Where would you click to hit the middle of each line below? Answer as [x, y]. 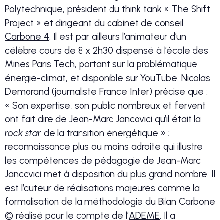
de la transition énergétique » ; [106, 133]
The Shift [191, 9]
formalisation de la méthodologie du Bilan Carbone [110, 202]
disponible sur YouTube [130, 78]
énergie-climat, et [43, 78]
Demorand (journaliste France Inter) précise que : [106, 92]
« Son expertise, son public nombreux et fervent [105, 105]
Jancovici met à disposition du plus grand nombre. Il [110, 174]
